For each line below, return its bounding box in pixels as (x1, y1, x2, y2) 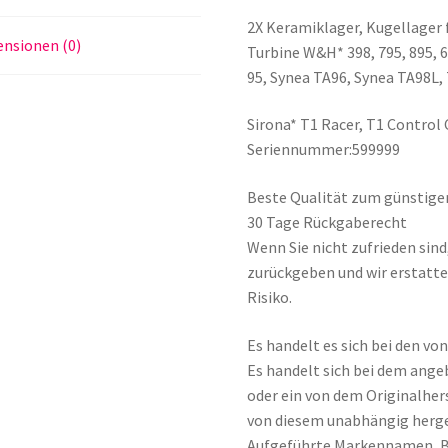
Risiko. (247, 286, 293, 307)
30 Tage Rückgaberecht (247, 211, 408, 232)
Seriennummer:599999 (247, 139, 401, 160)
